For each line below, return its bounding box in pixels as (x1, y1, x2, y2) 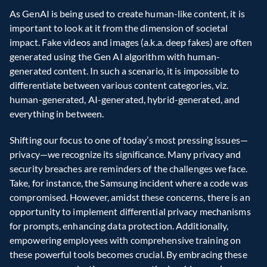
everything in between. (10, 108, 104, 120)
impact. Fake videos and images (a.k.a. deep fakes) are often (10, 36, 253, 48)
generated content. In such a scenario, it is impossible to (10, 65, 239, 77)
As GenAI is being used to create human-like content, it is (10, 8, 245, 20)
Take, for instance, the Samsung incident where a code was (10, 177, 248, 189)
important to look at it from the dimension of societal (10, 22, 228, 34)
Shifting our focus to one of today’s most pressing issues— (10, 134, 248, 146)
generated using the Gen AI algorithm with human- (10, 51, 220, 63)
